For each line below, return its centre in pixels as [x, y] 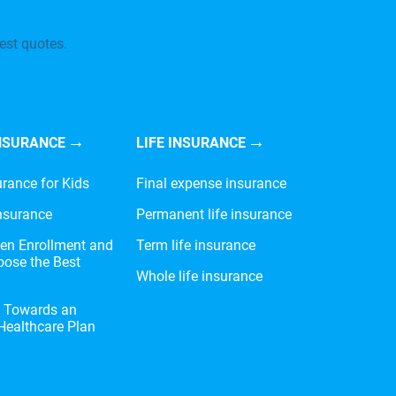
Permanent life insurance [214, 214]
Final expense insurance [211, 183]
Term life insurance [196, 245]
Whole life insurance [199, 276]
